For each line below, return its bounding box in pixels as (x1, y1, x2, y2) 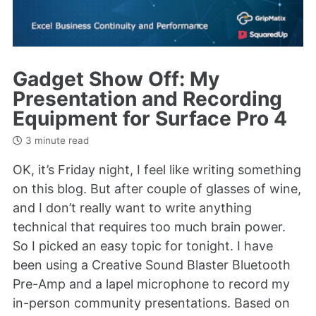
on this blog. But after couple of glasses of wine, (13, 181, 301, 196)
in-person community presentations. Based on (13, 295, 290, 310)
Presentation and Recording (13, 86, 282, 111)
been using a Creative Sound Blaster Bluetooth (13, 257, 291, 272)
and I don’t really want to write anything (13, 200, 252, 215)
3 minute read (23, 135, 89, 147)
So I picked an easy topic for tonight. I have (13, 238, 273, 253)
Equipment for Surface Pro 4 (13, 106, 287, 130)
